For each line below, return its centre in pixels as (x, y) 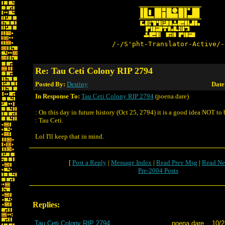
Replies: (46, 205)
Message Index (131, 162)
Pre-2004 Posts (158, 171)
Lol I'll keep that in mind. (70, 136)
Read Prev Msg (177, 162)
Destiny (77, 84)
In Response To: (58, 96)
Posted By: (51, 84)
